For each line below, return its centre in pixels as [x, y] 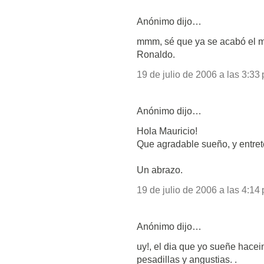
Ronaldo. [156, 55]
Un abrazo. [160, 170]
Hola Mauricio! [167, 131]
